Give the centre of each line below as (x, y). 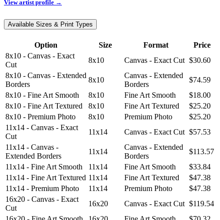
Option (46, 45)
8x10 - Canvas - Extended (46, 76)
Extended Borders (33, 156)
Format (156, 45)
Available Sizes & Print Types (50, 25)
